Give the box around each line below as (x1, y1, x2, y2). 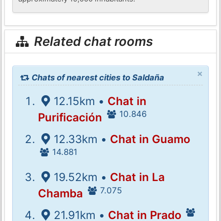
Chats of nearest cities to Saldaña (30, 72, 165, 82)
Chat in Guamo (110, 132, 190, 146)
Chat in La (110, 170, 165, 184)
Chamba (38, 186, 83, 200)
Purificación (38, 110, 103, 124)
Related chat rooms (31, 34, 153, 49)
